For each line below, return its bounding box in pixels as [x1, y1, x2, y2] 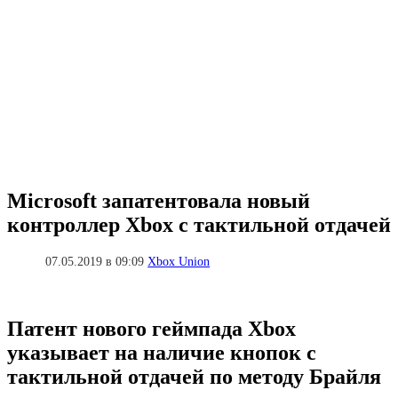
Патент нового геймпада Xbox [7, 316, 296, 340]
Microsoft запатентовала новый [7, 188, 310, 212]
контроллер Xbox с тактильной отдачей [7, 212, 391, 236]
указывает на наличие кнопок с [7, 340, 316, 364]
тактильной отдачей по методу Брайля [7, 364, 381, 388]
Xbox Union [147, 254, 211, 268]
